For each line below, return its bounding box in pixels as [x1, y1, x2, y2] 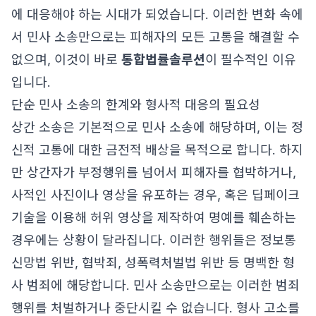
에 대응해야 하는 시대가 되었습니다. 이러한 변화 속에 [11, 7, 303, 22]
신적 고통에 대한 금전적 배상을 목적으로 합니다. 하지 [11, 142, 303, 157]
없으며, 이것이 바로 [11, 52, 121, 67]
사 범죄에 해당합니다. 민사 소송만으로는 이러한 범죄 [11, 278, 300, 293]
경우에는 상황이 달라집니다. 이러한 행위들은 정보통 [11, 233, 296, 248]
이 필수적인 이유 [205, 52, 296, 67]
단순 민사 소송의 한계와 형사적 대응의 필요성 [11, 97, 260, 112]
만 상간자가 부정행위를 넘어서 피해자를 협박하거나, [11, 165, 296, 180]
